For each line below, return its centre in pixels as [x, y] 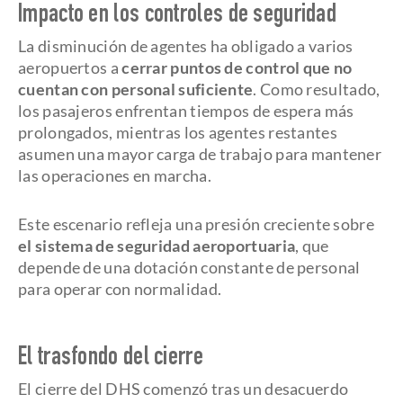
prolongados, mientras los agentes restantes [178, 132]
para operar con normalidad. [120, 289]
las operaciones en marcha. [115, 175]
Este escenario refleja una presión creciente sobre [196, 224]
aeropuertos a [68, 67]
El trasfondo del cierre [111, 359]
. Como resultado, [317, 89]
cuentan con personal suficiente [136, 89]
